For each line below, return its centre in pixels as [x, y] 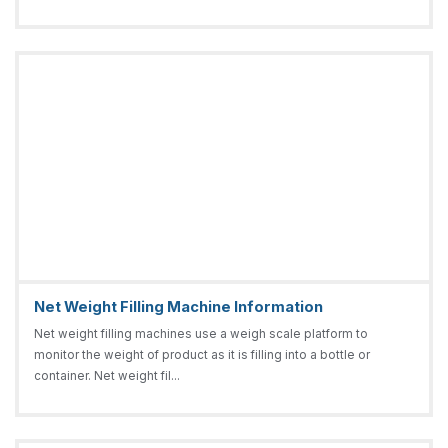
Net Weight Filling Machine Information [178, 307]
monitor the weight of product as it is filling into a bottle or [201, 354]
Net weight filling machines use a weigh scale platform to [200, 333]
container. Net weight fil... [106, 375]
